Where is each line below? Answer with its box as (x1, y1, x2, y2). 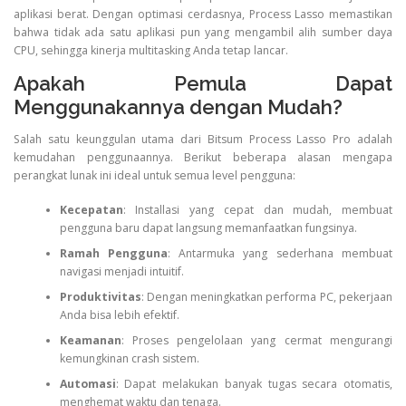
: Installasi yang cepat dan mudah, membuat (122, 202, 392, 218)
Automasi (59, 376, 116, 392)
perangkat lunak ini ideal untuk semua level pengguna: (14, 167, 295, 183)
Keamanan (59, 333, 121, 349)
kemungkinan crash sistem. (59, 351, 199, 367)
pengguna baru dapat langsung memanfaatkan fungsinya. (59, 220, 357, 237)
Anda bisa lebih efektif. (59, 307, 179, 324)
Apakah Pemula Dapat (14, 71, 392, 95)
